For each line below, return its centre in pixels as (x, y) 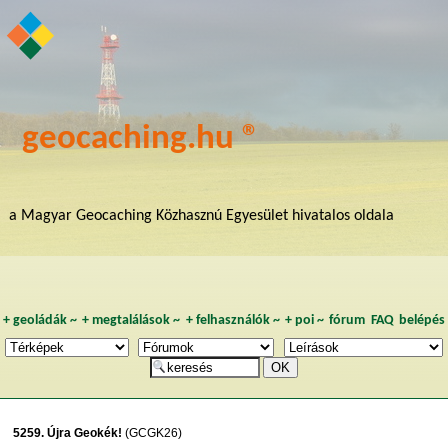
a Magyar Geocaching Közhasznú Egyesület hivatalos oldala (201, 215)
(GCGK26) (152, 432)
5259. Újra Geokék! (68, 432)
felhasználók (232, 320)
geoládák (39, 320)
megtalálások (131, 320)
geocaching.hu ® (141, 139)
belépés (422, 320)
